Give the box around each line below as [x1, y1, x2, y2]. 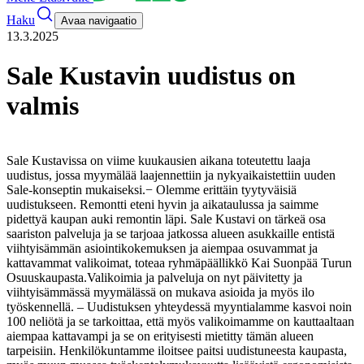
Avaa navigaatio [61, 15, 136, 27]
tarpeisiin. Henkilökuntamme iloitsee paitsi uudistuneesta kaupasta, [6, 343, 347, 357]
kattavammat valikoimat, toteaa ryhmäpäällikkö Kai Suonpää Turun [6, 255, 352, 270]
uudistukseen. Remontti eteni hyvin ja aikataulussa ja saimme [6, 197, 318, 211]
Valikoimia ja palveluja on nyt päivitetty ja [87, 270, 302, 284]
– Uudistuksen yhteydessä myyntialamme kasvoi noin [77, 299, 352, 314]
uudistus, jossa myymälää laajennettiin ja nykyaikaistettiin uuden [6, 167, 336, 182]
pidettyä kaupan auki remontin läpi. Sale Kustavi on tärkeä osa [6, 211, 326, 226]
